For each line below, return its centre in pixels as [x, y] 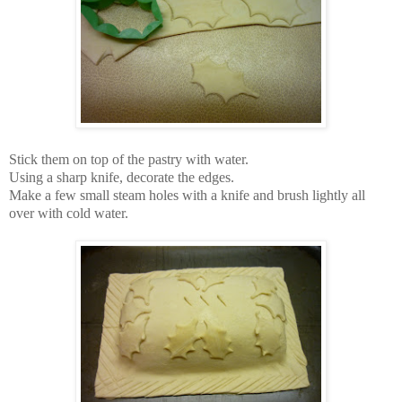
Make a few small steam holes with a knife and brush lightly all [187, 195]
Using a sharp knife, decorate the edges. [122, 177]
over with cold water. [69, 213]
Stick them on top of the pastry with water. [132, 159]
